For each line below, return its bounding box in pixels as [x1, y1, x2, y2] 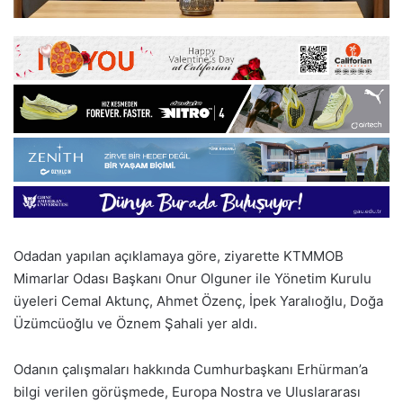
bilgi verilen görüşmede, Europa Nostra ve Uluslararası [13, 382, 361, 400]
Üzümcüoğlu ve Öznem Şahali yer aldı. [13, 314, 257, 332]
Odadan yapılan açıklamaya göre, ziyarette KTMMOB [13, 246, 344, 264]
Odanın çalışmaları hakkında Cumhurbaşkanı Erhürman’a [13, 360, 368, 378]
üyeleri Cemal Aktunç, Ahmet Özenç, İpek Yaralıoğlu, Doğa [13, 291, 383, 309]
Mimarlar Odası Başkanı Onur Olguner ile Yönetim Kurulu [13, 269, 372, 287]
